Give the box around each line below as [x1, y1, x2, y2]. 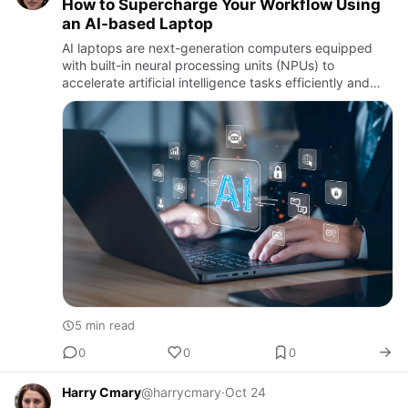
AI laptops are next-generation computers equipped [62, 39, 372, 56]
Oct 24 [225, 384, 266, 401]
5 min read [75, 318, 135, 333]
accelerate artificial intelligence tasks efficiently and [62, 74, 370, 90]
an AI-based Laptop [62, 14, 213, 33]
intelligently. [62, 91, 133, 107]
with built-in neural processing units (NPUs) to [62, 56, 334, 73]
